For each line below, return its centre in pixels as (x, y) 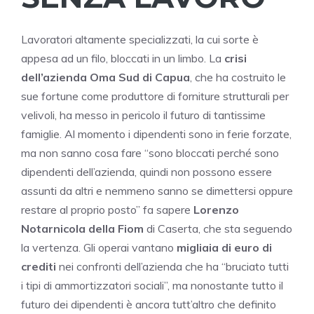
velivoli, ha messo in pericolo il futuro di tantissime (143, 115)
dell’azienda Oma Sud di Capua (105, 77)
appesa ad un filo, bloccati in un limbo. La (121, 59)
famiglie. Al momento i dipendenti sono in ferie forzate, (156, 134)
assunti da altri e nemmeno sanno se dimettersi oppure (157, 191)
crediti (39, 267)
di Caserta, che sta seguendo (218, 229)
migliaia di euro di (224, 248)
